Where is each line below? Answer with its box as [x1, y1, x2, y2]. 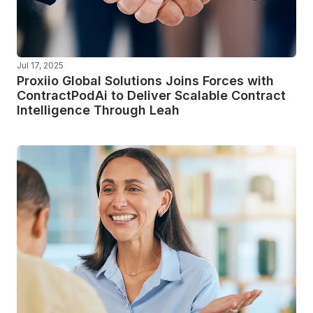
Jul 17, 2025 [17, 60, 64, 71]
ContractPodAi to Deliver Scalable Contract [17, 88, 286, 103]
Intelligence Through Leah [17, 103, 180, 117]
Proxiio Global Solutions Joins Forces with [17, 73, 274, 88]
